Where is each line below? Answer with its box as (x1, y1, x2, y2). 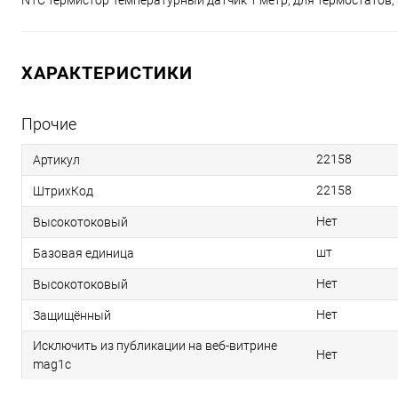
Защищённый (33, 307, 111, 322)
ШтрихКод (33, 183, 93, 198)
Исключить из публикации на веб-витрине (33, 338, 277, 353)
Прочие (21, 114, 76, 133)
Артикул (33, 152, 80, 167)
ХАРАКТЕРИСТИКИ (21, 61, 193, 84)
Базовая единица (33, 245, 134, 260)
